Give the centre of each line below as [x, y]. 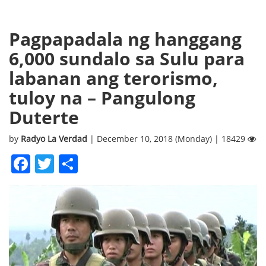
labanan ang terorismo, [113, 78]
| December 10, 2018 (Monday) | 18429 [169, 138]
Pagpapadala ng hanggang [125, 39]
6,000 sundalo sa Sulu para [127, 58]
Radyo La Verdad [55, 138]
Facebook [73, 163]
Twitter [85, 163]
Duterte [44, 117]
